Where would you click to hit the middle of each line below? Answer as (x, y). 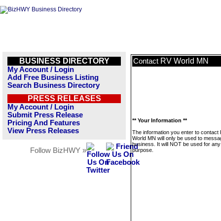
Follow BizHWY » (58, 150)
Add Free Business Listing (53, 77)
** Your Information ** (160, 120)
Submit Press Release (45, 115)
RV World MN (184, 61)
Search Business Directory (54, 85)
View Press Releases (43, 131)
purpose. (143, 150)
